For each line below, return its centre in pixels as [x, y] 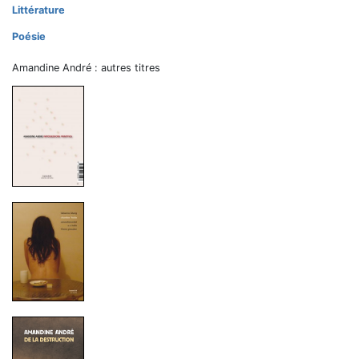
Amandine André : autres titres [86, 67]
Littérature [38, 10]
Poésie [29, 36]
